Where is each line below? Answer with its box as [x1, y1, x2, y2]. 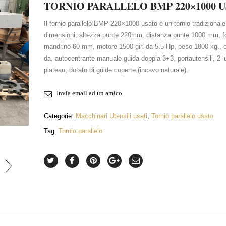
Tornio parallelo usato [151, 112, 213, 120]
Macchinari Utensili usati [75, 112, 147, 120]
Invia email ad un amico [56, 89, 122, 97]
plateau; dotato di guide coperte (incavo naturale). [43, 66, 188, 74]
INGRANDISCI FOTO [48, 103, 111, 111]
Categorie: [43, 112, 76, 120]
